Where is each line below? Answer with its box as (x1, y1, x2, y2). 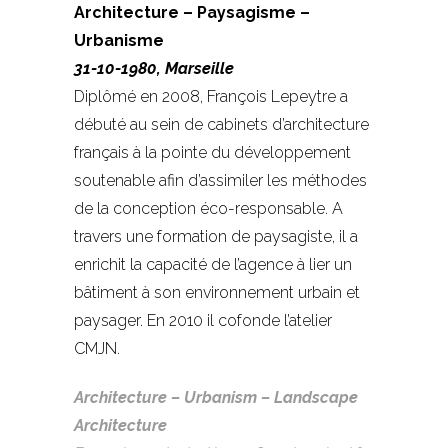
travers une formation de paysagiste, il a (74, 226, 358, 246)
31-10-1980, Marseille (74, 58, 234, 78)
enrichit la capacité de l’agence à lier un (74, 254, 352, 274)
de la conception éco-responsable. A (74, 198, 343, 218)
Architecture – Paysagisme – (74, 2, 310, 22)
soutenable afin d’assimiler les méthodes (74, 170, 367, 190)
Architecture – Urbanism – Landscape (74, 387, 358, 407)
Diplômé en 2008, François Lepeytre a (74, 86, 348, 106)
